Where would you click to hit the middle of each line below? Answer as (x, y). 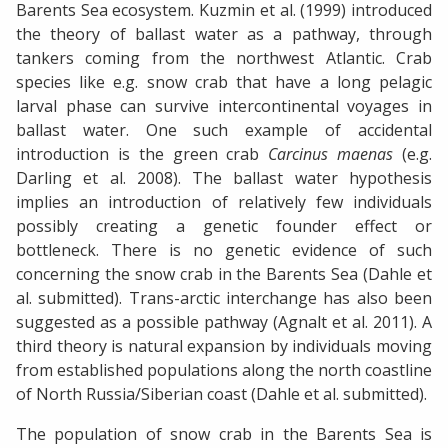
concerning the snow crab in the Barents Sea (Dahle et (224, 274)
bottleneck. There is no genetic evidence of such (224, 250)
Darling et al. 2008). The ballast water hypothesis (224, 178)
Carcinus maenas (331, 154)
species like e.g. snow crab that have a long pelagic (224, 82)
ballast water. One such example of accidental (224, 130)
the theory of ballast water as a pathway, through (224, 34)
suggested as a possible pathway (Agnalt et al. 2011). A (224, 322)
